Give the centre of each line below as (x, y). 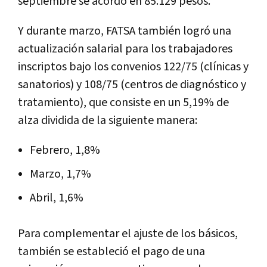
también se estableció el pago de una (111, 251)
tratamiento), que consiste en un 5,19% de (123, 102)
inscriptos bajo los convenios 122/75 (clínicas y (133, 66)
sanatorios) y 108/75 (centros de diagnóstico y (132, 84)
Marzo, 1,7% (60, 174)
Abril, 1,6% (57, 198)
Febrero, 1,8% (65, 150)
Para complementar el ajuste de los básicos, (128, 233)
